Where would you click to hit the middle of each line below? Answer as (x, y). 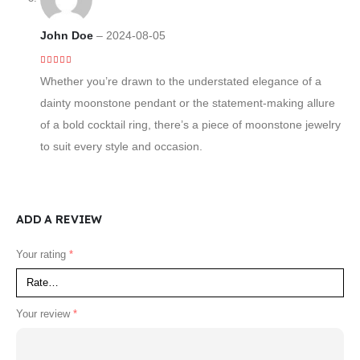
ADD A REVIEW (59, 219)
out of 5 (66, 73)
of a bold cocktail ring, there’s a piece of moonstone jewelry (190, 125)
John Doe (68, 36)
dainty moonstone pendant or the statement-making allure (187, 103)
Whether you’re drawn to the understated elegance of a (180, 82)
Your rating (43, 254)
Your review (45, 314)
